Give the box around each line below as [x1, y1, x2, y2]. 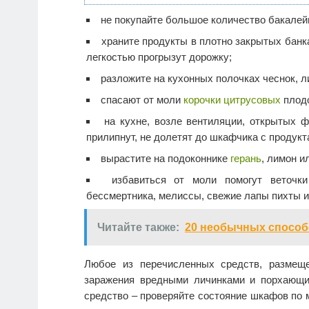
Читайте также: [97, 221, 179, 234]
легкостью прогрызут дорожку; [86, 51, 232, 63]
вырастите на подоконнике [101, 152, 230, 165]
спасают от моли [101, 94, 183, 106]
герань [230, 152, 261, 165]
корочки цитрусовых [183, 94, 281, 106]
